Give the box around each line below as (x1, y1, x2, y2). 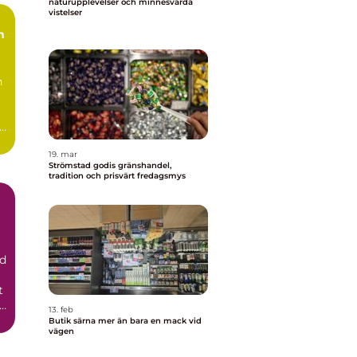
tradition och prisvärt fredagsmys (49, 171, 186, 181)
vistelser (49, 7, 82, 18)
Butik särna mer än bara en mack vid (49, 316, 98, 326)
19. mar (49, 149, 77, 159)
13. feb (49, 304, 73, 315)
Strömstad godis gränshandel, (49, 160, 118, 171)
